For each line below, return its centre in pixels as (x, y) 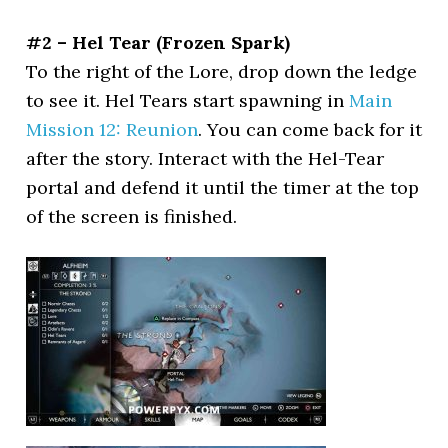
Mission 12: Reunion (112, 129)
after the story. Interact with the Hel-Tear (205, 158)
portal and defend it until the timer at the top (223, 187)
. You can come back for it (310, 129)
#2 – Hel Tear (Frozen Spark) (158, 42)
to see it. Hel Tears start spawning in (188, 100)
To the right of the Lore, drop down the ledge (222, 71)
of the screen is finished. (132, 216)
